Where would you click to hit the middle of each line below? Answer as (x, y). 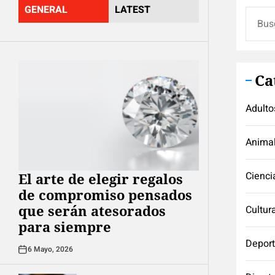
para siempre (65, 227)
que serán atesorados (92, 211)
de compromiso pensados (105, 195)
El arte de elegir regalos (101, 179)
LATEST (133, 10)
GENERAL (46, 10)
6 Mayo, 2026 (50, 249)
